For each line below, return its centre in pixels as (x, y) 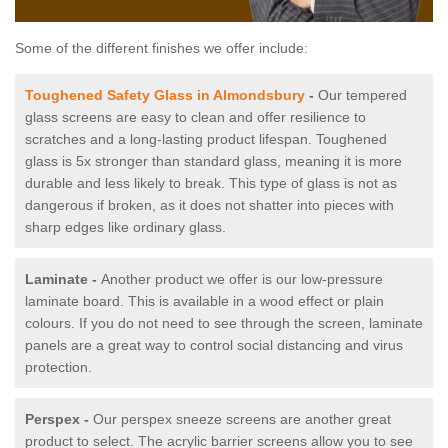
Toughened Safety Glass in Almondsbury (165, 95)
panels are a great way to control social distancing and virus (214, 345)
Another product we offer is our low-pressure (242, 279)
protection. (58, 367)
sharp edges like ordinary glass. (127, 227)
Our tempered (362, 95)
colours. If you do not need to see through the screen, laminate (224, 323)
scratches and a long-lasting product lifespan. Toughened (206, 139)
